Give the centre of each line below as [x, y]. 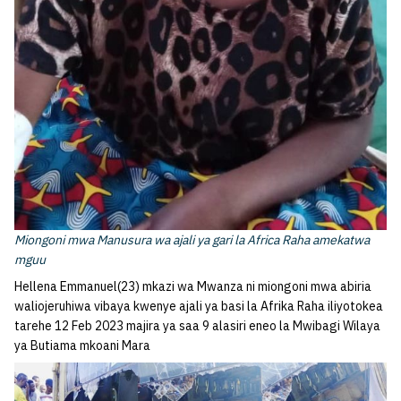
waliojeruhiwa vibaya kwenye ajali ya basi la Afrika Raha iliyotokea [199, 306]
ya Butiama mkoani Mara [82, 345]
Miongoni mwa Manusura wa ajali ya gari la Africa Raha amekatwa [192, 239]
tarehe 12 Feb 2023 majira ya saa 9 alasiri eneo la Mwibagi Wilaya [197, 325]
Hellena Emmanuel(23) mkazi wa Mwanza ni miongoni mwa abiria [193, 286]
